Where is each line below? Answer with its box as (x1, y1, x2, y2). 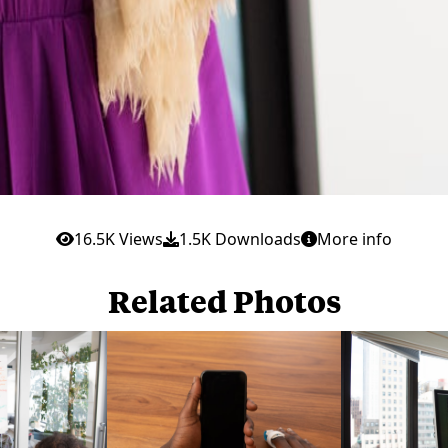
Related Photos (107, 280, 341, 320)
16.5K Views (74, 227, 163, 250)
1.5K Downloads (179, 227, 301, 250)
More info (317, 227, 392, 250)
